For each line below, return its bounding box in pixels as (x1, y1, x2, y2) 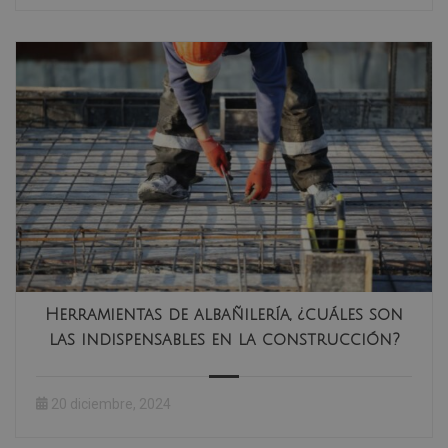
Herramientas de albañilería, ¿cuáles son (45, 305, 403, 324)
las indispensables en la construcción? (48, 330, 400, 349)
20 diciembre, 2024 (51, 395, 171, 412)
